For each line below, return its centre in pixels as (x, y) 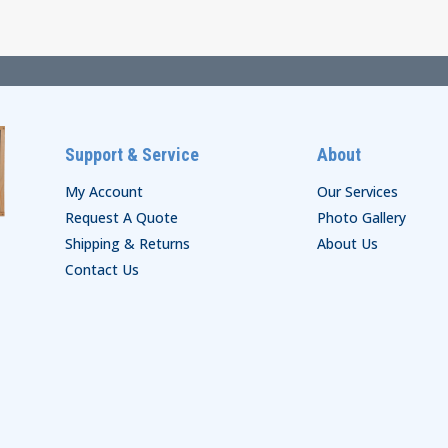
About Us (347, 243)
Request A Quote (121, 217)
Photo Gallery (361, 217)
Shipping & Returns (127, 243)
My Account (103, 191)
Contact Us (101, 269)
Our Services (357, 191)
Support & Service (131, 154)
